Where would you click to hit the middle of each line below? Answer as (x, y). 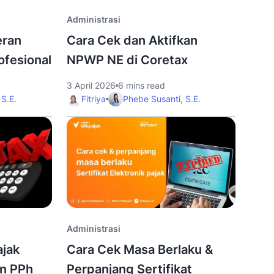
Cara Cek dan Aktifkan (132, 40)
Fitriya (93, 99)
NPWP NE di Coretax (127, 60)
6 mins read (141, 85)
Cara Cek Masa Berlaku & (139, 250)
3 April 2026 (91, 85)
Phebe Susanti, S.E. (161, 99)
